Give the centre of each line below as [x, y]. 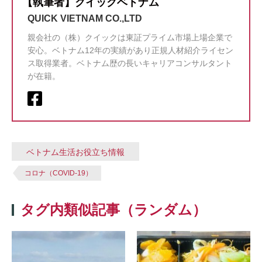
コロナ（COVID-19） [58, 173]
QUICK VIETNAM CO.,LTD [85, 18]
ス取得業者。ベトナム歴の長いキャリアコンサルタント [130, 63]
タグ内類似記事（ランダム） [113, 210]
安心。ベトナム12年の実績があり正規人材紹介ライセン [130, 50]
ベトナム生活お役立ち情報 [75, 152]
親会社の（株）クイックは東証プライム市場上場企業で [130, 37]
